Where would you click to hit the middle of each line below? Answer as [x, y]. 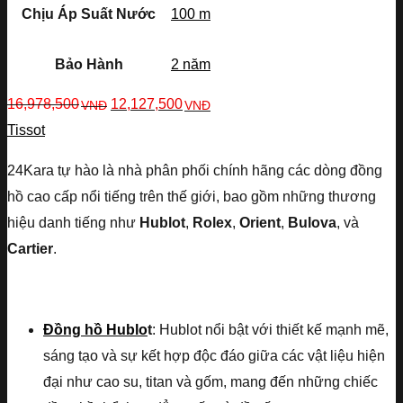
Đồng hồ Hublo [95, 330]
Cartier [30, 249]
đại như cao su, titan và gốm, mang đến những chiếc [210, 382]
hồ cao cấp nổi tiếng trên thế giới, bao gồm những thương [192, 197]
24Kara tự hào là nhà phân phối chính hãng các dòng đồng [195, 171]
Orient [260, 223]
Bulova [312, 223]
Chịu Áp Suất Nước [89, 14]
